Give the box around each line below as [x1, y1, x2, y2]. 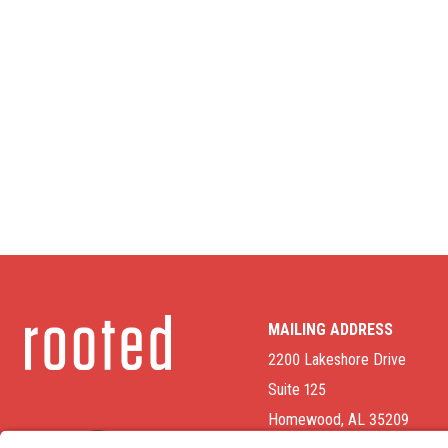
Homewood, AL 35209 [268, 409, 409, 429]
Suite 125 [268, 379, 326, 399]
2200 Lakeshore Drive [268, 349, 406, 369]
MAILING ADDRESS [268, 319, 393, 339]
